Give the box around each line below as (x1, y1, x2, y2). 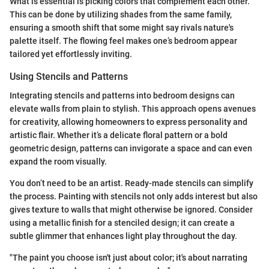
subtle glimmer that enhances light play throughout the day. (10, 231, 237, 241)
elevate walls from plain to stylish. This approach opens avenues (10, 104, 256, 114)
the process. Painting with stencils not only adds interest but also (10, 192, 258, 202)
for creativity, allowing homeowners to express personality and (10, 117, 247, 127)
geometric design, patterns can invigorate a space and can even (10, 144, 252, 154)
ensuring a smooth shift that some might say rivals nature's (10, 23, 234, 33)
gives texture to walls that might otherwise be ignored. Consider (10, 205, 253, 215)
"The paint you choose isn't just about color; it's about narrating (10, 253, 247, 263)
